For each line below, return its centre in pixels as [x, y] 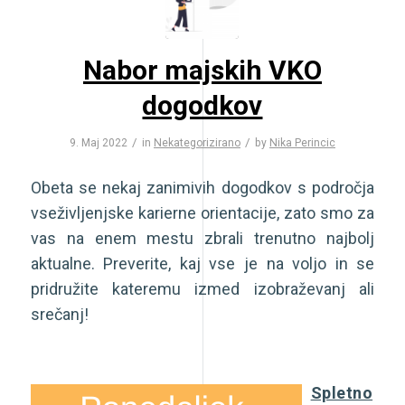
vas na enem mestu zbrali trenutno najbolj [202, 239]
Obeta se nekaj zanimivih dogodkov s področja [202, 188]
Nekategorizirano [197, 142]
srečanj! [59, 315]
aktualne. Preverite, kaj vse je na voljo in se [202, 264]
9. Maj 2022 [98, 142]
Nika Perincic [302, 142]
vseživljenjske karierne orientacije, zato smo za [202, 213]
